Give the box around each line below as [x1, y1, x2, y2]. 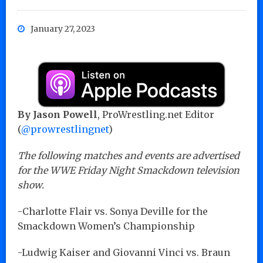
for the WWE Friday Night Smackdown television [18, 164, 240, 176]
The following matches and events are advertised [18, 149, 240, 161]
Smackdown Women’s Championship [18, 220, 195, 232]
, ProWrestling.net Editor [97, 108, 214, 120]
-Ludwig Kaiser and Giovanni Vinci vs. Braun [18, 246, 230, 258]
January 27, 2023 [31, 23, 95, 34]
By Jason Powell [18, 108, 97, 120]
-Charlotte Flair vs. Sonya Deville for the [18, 205, 208, 217]
